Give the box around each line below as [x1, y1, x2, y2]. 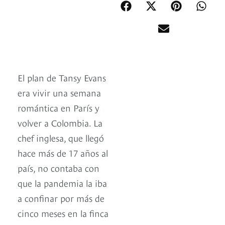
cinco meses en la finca [18, 206, 108, 219]
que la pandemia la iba [18, 176, 107, 189]
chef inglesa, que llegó [18, 131, 104, 144]
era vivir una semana [18, 86, 101, 99]
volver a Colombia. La [18, 116, 102, 129]
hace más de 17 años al [18, 146, 108, 159]
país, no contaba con [18, 161, 99, 174]
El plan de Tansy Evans [18, 71, 106, 84]
